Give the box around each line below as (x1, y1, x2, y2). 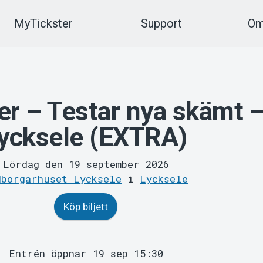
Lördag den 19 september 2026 (2, 157, 169, 171)
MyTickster (14, 16, 73, 31)
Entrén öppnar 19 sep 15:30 (8, 247, 163, 261)
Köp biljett (63, 201, 109, 213)
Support (140, 16, 182, 31)
